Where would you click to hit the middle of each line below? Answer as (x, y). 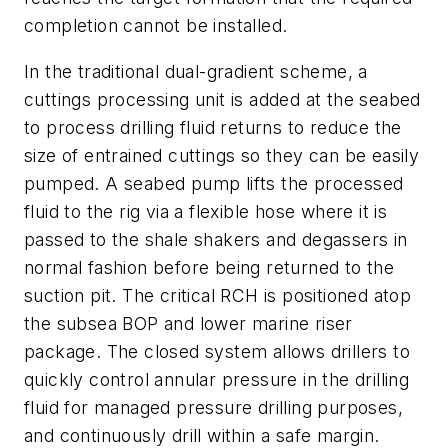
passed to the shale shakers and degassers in (216, 239)
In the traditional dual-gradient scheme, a (196, 71)
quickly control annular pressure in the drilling (217, 379)
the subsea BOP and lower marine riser (188, 323)
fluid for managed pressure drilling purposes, (213, 407)
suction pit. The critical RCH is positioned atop (218, 295)
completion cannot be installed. (156, 25)
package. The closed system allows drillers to (217, 351)
